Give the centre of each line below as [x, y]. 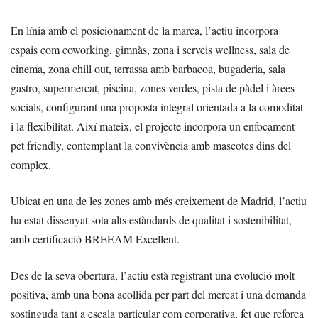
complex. [31, 164]
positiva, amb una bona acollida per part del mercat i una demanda [158, 294]
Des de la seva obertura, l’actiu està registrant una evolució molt [153, 275]
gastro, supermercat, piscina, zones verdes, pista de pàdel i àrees [153, 87]
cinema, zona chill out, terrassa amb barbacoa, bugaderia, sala [148, 68]
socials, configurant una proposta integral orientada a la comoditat [157, 106]
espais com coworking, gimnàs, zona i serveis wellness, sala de [150, 49]
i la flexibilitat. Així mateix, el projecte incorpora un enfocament [153, 126]
